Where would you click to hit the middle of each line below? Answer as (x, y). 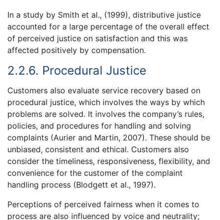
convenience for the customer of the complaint (95, 173)
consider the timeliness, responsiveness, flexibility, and (109, 161)
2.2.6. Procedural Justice (77, 70)
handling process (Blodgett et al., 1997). (82, 185)
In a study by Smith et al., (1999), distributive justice (104, 14)
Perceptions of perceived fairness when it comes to (103, 205)
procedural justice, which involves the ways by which (106, 102)
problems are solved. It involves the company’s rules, (106, 114)
